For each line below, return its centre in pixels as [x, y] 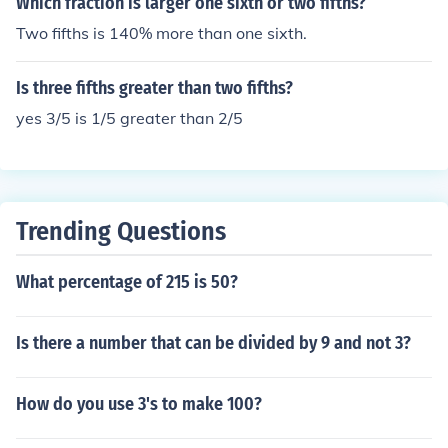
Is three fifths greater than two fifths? [154, 88]
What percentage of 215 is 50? [127, 282]
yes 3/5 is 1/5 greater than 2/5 [129, 118]
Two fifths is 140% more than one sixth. [161, 33]
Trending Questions [121, 231]
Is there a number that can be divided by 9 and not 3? [213, 343]
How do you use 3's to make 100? [139, 404]
